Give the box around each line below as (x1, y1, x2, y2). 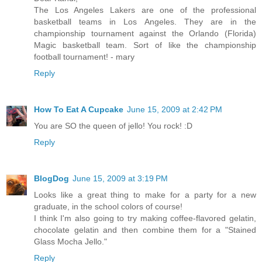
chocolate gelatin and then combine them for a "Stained (34, 225, 256, 235)
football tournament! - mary (34, 51, 135, 61)
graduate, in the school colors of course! (34, 201, 182, 211)
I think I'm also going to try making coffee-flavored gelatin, (34, 213, 256, 223)
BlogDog (34, 173, 69, 183)
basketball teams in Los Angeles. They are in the (34, 16, 256, 26)
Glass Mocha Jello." (34, 236, 107, 246)
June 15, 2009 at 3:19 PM (73, 173, 168, 183)
